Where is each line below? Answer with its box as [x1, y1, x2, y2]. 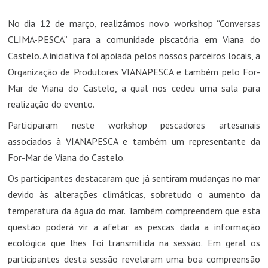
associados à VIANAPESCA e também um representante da [8, 135, 260, 147]
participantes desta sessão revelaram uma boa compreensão [8, 252, 260, 265]
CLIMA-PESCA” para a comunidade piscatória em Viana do [8, 33, 260, 45]
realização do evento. [8, 98, 95, 110]
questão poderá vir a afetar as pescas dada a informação [8, 220, 260, 233]
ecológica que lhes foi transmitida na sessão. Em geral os [8, 236, 260, 249]
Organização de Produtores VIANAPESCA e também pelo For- [8, 65, 260, 78]
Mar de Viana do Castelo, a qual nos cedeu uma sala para [8, 81, 260, 94]
